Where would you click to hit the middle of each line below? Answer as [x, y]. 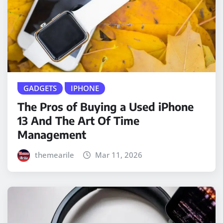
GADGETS [40, 88]
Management [52, 134]
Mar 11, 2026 [119, 155]
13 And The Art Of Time [78, 120]
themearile [54, 155]
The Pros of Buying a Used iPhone [106, 106]
